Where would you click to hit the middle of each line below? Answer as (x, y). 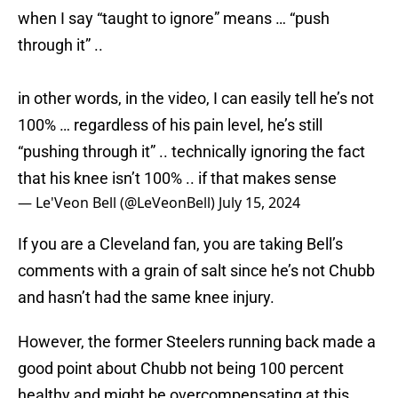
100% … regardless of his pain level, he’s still (170, 125)
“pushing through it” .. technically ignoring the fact (191, 152)
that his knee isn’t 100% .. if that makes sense (177, 179)
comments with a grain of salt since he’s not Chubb (196, 271)
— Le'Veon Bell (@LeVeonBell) (118, 203)
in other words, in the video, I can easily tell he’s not (196, 99)
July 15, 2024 (259, 203)
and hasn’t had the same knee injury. (148, 298)
